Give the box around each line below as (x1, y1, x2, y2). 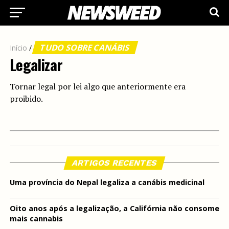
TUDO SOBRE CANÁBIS (38, 42, 131, 53)
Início (9, 43, 27, 53)
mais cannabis (9, 214, 63, 223)
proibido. (9, 93, 43, 104)
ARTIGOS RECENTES (71, 158, 158, 168)
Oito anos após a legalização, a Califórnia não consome (9, 203, 219, 213)
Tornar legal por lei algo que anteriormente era (9, 81, 186, 92)
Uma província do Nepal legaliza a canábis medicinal (9, 177, 204, 187)
